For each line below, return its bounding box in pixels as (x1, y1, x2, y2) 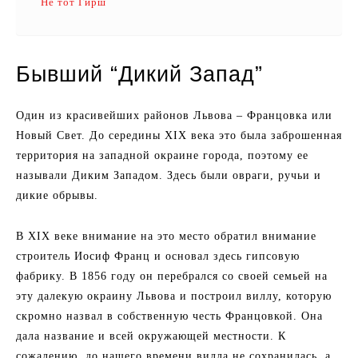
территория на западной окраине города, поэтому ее (16, 149, 308, 161)
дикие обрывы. (16, 189, 98, 201)
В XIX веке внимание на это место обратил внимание (16, 230, 316, 242)
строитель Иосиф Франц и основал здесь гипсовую (16, 250, 300, 262)
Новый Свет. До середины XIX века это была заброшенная (16, 129, 342, 141)
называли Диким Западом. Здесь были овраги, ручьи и (16, 169, 321, 181)
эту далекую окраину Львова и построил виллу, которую (16, 290, 332, 302)
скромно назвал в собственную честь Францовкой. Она (16, 310, 323, 322)
